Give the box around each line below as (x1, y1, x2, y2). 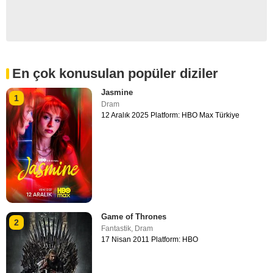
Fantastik (101, 224, 132, 233)
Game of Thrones (101, 211, 167, 221)
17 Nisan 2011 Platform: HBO (101, 235, 199, 244)
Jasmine (101, 88, 133, 97)
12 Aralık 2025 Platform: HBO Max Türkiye (101, 111, 240, 120)
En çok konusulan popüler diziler (12, 66, 218, 82)
